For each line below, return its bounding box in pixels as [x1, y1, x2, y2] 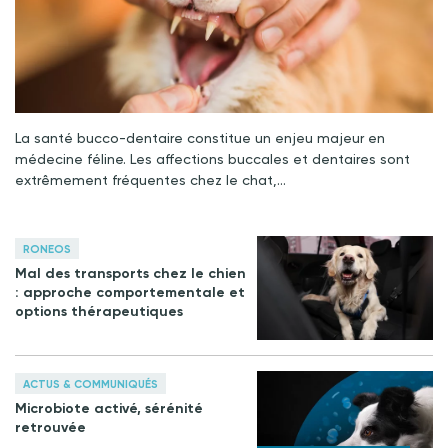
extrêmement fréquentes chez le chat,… [15, 172, 286, 189]
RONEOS [23, 243, 71, 257]
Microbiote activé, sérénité [15, 399, 203, 417]
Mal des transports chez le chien [15, 265, 246, 283]
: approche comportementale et [15, 284, 245, 302]
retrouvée [15, 418, 86, 436]
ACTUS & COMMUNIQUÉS [23, 377, 158, 391]
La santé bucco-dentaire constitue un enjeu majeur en [15, 130, 385, 147]
